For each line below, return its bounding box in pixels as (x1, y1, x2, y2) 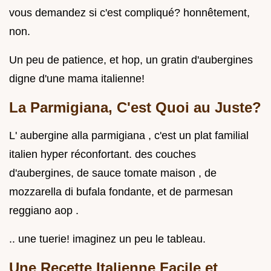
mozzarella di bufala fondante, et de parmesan (9, 185, 233, 198)
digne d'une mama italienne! (9, 72, 145, 85)
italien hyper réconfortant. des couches (9, 148, 196, 160)
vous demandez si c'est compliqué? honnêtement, (9, 6, 250, 19)
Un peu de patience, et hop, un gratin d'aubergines (9, 53, 253, 66)
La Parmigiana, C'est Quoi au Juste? (9, 99, 261, 116)
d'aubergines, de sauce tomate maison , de (9, 166, 217, 179)
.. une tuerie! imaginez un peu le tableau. (9, 232, 206, 245)
